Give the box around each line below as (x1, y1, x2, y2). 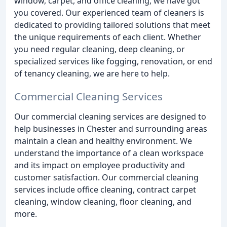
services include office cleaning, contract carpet (14, 183, 196, 195)
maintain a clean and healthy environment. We (14, 135, 192, 146)
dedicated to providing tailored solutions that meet (14, 19, 210, 30)
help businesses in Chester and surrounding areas (14, 123, 207, 134)
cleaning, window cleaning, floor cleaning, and (14, 196, 192, 207)
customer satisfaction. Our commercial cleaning (14, 171, 199, 183)
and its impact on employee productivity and (14, 159, 185, 171)
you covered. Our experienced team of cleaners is (14, 7, 204, 18)
